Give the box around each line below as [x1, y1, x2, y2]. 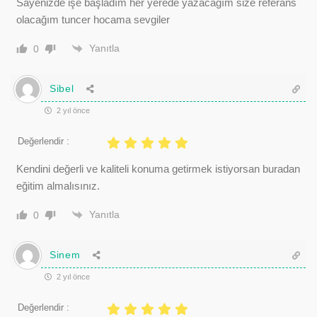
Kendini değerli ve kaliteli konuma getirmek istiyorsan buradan [16, 162, 300, 175]
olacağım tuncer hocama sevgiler [16, 13, 170, 25]
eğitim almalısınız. [16, 179, 100, 192]
